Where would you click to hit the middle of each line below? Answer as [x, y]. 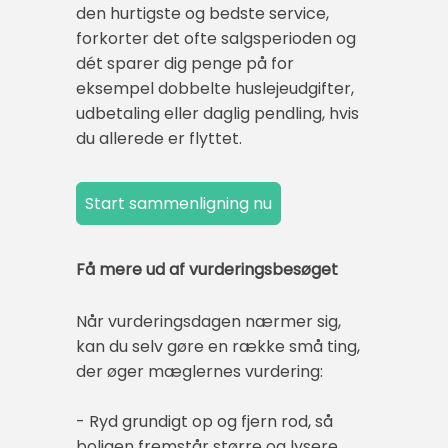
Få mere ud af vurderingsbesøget [207, 270]
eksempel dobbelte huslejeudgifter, [215, 89]
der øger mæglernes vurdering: [199, 371]
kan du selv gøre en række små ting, [218, 346]
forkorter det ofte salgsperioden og [216, 39]
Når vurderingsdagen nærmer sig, [208, 321]
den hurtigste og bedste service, [202, 14]
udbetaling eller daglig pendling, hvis [217, 114]
